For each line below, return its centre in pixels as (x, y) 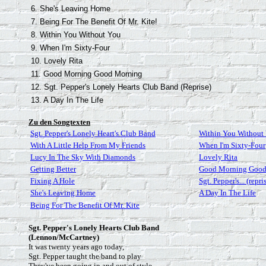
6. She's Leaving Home (71, 9)
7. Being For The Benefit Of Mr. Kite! (94, 22)
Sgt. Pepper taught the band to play (85, 256)
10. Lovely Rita (57, 61)
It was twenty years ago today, (76, 247)
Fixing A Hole (53, 181)
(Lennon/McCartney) (64, 237)
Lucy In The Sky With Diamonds (83, 157)
